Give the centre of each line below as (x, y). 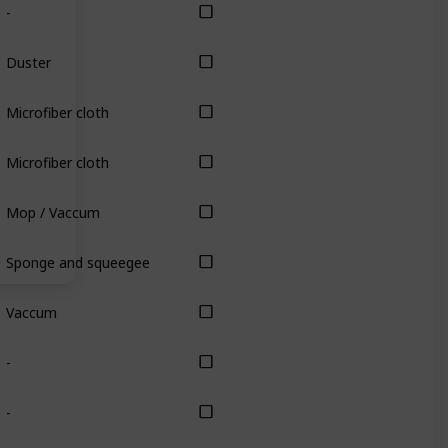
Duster (28, 62)
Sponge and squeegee (77, 262)
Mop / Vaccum (52, 212)
